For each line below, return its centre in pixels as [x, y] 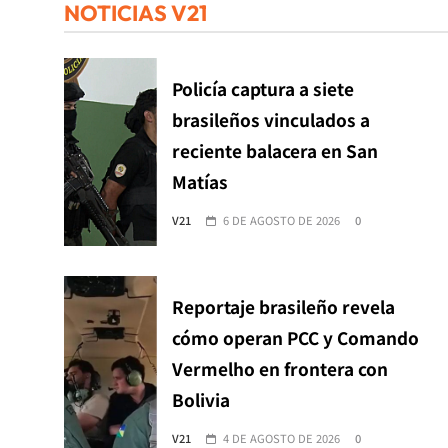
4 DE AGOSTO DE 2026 [281, 437]
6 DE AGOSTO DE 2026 [281, 219]
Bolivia [200, 399]
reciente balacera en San [274, 150]
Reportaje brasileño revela [283, 306]
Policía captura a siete [262, 88]
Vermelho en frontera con [279, 368]
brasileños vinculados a [270, 119]
